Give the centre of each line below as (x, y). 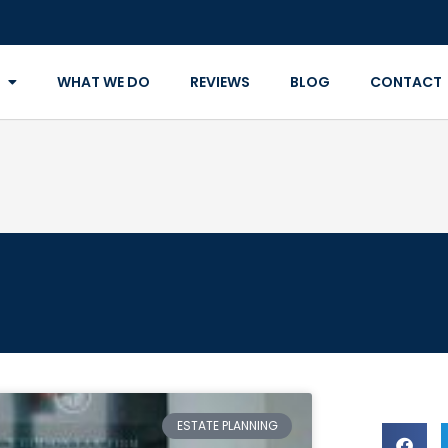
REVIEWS (219, 82)
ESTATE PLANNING (227, 426)
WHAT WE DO (103, 82)
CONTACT (405, 82)
